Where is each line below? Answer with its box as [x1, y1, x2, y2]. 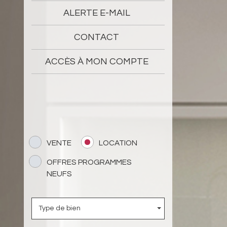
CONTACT [74, 32, 120, 42]
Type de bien [39, 204, 81, 212]
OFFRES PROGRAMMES [47, 158, 132, 166]
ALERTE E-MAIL [63, 8, 130, 18]
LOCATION [99, 138, 137, 147]
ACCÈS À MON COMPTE [45, 56, 148, 66]
